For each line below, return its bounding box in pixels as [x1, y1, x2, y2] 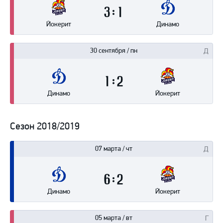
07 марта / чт [95, 144, 132, 153]
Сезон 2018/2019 [10, 120, 80, 132]
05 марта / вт [95, 214, 132, 222]
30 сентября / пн [90, 46, 137, 55]
